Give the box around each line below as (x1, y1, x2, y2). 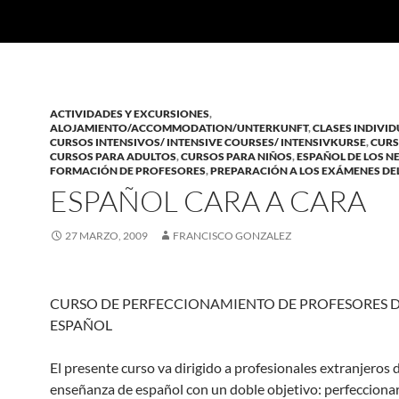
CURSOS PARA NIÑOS (181, 150, 292, 163)
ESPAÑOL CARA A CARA (50, 183, 366, 219)
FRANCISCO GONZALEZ (173, 229, 291, 242)
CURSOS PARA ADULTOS (50, 150, 176, 163)
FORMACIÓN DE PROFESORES (50, 164, 206, 177)
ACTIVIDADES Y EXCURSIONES (50, 107, 209, 120)
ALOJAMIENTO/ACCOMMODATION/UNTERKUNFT (50, 121, 308, 134)
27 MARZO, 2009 (65, 229, 148, 242)
